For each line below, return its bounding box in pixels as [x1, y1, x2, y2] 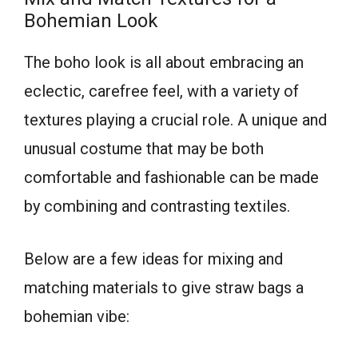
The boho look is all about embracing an [24, 53, 304, 73]
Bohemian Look [24, 10, 158, 33]
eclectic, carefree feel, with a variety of [24, 82, 299, 101]
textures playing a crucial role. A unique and [24, 110, 327, 130]
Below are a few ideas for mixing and [24, 249, 283, 269]
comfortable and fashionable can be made [24, 168, 319, 188]
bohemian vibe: [24, 307, 129, 327]
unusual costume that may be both [24, 139, 264, 159]
